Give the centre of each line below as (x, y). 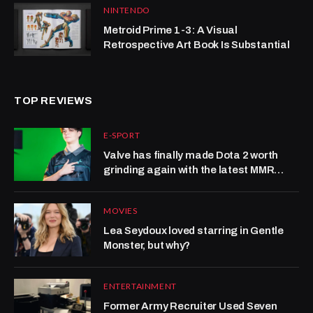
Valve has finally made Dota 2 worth (191, 155)
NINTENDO (127, 10)
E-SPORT (122, 136)
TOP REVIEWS (53, 101)
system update (141, 185)
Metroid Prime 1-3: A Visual (170, 30)
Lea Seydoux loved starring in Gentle (194, 231)
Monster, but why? (147, 246)
